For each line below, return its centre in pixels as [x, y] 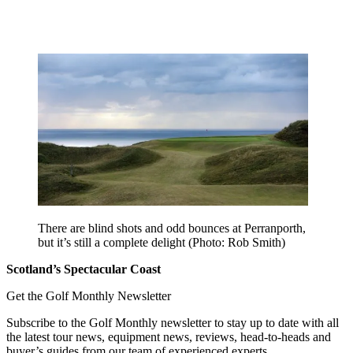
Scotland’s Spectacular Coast [84, 269]
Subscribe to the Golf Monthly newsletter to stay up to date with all [173, 322]
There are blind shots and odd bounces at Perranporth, [172, 228]
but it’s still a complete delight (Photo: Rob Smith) [162, 242]
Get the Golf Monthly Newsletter [89, 295]
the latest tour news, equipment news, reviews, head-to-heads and [169, 336]
